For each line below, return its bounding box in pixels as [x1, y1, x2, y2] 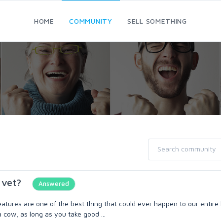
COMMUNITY [69, 17, 112, 25]
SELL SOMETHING [127, 17, 187, 25]
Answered [38, 180, 69, 187]
